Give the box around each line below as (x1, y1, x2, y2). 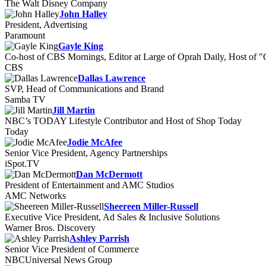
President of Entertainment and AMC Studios (5, 180, 174, 190)
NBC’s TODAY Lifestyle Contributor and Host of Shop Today (5, 116, 242, 126)
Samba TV (5, 94, 46, 104)
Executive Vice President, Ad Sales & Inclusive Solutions (5, 212, 220, 222)
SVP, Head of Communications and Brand (5, 84, 164, 94)
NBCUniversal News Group (5, 255, 112, 265)
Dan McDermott (76, 169, 142, 179)
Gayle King (58, 41, 103, 51)
